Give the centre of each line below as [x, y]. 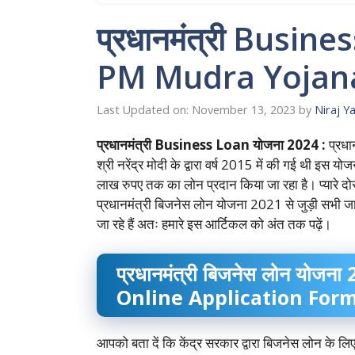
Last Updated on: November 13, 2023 [196, 110]
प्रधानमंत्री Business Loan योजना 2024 [208, 144]
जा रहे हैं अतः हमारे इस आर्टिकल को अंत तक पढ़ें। [214, 223]
